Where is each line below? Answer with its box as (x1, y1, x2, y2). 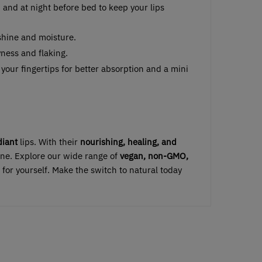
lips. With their (19, 136, 78, 147)
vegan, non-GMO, (119, 150, 188, 161)
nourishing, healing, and (77, 136, 177, 147)
